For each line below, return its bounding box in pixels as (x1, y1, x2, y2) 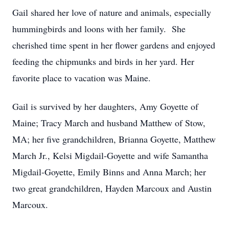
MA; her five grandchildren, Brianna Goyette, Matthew (12, 133, 216, 145)
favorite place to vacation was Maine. (12, 72, 151, 84)
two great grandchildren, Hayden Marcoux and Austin (12, 182, 212, 194)
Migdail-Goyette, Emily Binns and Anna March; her (12, 166, 206, 178)
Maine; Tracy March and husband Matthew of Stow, (12, 117, 205, 129)
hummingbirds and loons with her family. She (12, 22, 186, 35)
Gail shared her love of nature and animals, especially (12, 6, 211, 18)
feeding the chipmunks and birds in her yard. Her (12, 55, 194, 67)
